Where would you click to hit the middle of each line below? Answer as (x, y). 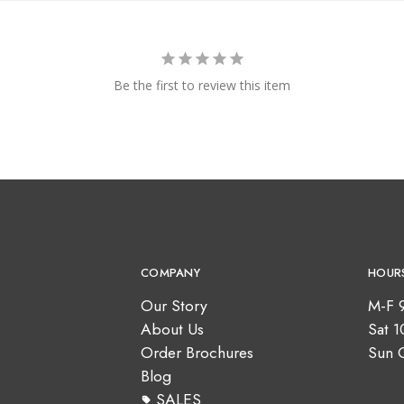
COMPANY (170, 273)
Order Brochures (197, 353)
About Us (172, 330)
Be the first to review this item (202, 86)
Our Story (174, 306)
